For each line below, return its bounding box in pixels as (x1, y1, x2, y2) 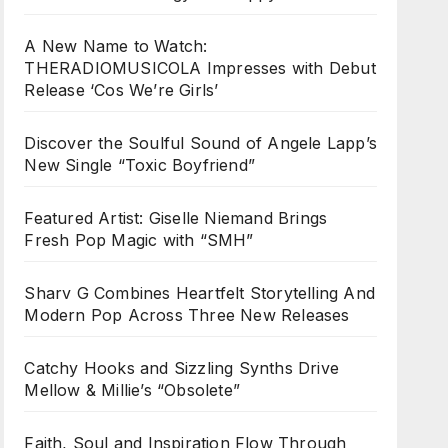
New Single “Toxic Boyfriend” (24, 155, 255, 175)
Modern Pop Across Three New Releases (24, 305, 350, 325)
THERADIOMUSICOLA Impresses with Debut (24, 58, 376, 78)
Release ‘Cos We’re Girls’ (24, 80, 219, 100)
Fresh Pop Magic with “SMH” (24, 230, 254, 250)
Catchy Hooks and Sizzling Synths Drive (24, 358, 339, 378)
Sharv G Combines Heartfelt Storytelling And (24, 283, 375, 303)
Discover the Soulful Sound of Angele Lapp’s (24, 133, 377, 153)
